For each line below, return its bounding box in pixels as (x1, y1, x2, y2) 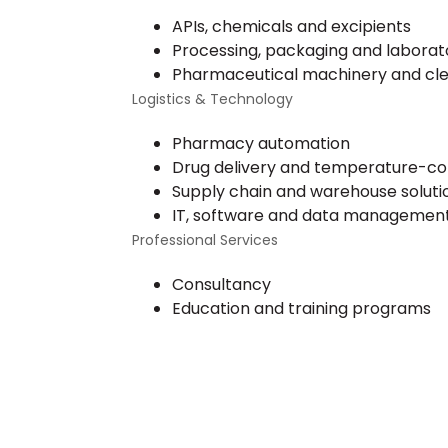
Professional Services (132, 230, 278, 251)
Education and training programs (172, 297, 431, 321)
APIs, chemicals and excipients (172, 15, 411, 39)
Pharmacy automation (172, 132, 350, 156)
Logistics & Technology (132, 89, 293, 110)
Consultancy (172, 273, 271, 297)
